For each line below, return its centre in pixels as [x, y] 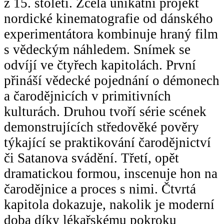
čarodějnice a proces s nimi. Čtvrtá [100, 189]
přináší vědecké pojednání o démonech [112, 80]
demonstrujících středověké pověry [101, 127]
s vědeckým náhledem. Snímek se [97, 49]
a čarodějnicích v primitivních [87, 96]
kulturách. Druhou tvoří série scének [105, 111]
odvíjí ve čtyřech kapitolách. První [100, 65]
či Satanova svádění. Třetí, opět [91, 158]
